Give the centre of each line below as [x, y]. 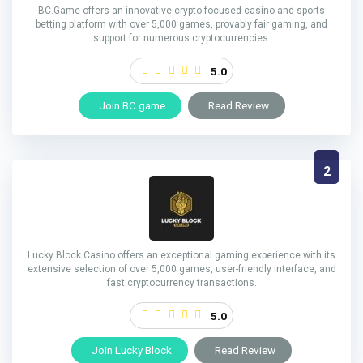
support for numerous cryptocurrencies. [181, 38]
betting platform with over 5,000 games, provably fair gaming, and [181, 25]
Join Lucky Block [132, 350]
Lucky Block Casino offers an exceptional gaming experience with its [181, 256]
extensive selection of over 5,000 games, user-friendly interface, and [181, 269]
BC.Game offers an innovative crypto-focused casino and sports [181, 11]
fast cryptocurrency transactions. [181, 283]
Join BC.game [132, 106]
